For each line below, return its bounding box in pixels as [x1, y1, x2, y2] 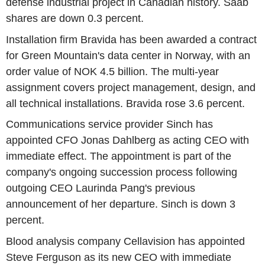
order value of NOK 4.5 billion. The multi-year [6, 65, 219, 77]
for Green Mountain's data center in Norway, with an [6, 49, 250, 62]
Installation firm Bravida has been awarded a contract [6, 33, 257, 46]
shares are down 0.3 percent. [6, 12, 144, 24]
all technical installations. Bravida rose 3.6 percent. [6, 97, 245, 109]
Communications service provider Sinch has [6, 118, 213, 131]
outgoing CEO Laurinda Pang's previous [6, 182, 195, 195]
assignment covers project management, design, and [6, 81, 256, 93]
